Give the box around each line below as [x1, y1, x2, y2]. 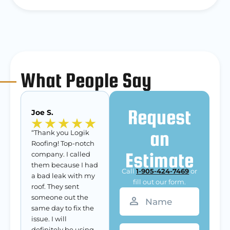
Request [128, 106, 191, 128]
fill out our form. [133, 178, 186, 186]
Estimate [125, 149, 194, 171]
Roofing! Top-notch [31, 139, 94, 147]
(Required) [140, 186, 176, 194]
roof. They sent [31, 182, 79, 190]
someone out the [31, 193, 88, 201]
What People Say [21, 69, 151, 91]
